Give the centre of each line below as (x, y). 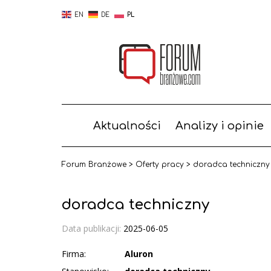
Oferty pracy (160, 165)
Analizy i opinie (219, 126)
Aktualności (127, 126)
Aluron (139, 253)
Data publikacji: (93, 228)
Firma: (74, 253)
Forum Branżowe (94, 165)
